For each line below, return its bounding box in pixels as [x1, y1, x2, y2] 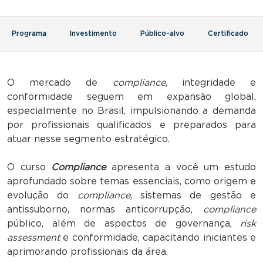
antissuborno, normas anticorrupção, [7, 204, 203, 214]
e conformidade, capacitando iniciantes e [60, 232, 256, 242]
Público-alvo [140, 29, 184, 37]
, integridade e [165, 77, 257, 87]
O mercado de [7, 77, 113, 87]
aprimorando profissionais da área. [7, 247, 168, 257]
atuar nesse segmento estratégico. [7, 134, 170, 144]
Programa [12, 29, 46, 37]
